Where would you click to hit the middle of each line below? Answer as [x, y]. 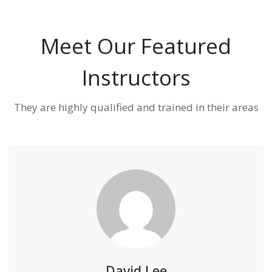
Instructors [136, 77]
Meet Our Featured [136, 46]
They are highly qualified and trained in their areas [136, 107]
